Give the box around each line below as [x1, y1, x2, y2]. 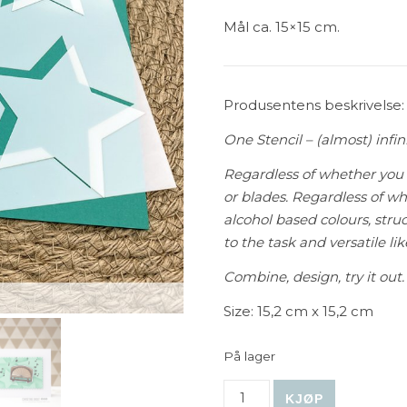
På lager [223, 349, 275, 363]
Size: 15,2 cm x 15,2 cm [223, 303, 373, 320]
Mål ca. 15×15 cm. [223, 18, 340, 35]
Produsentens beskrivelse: [223, 96, 404, 114]
